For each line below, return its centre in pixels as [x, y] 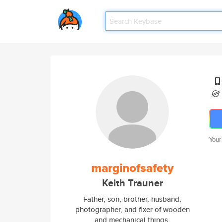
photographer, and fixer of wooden [132, 209]
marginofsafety [132, 168]
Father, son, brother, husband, [132, 199]
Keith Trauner [132, 183]
